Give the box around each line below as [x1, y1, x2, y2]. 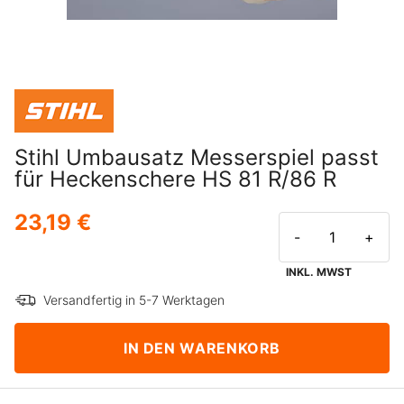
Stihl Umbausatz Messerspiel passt [14, 144, 379, 171]
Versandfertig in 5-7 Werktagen [43, 292, 225, 308]
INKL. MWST [286, 265, 352, 280]
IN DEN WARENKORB [123, 338, 281, 357]
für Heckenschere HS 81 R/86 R [14, 166, 336, 193]
